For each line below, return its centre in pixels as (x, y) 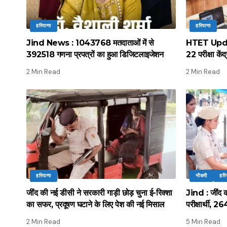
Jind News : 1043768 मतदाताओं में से (90, 43)
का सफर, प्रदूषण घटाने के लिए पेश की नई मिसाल (96, 204)
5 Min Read (203, 221)
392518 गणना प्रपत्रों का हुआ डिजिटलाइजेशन (95, 54)
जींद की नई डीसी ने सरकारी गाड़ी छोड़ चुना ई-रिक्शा (99, 193)
